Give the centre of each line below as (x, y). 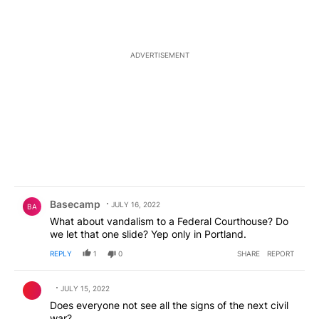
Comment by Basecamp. (80, 193)
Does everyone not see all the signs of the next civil (169, 305)
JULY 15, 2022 (85, 288)
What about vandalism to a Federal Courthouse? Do (169, 221)
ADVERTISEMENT (159, 54)
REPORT (281, 253)
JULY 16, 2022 (136, 204)
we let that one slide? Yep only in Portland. (148, 234)
